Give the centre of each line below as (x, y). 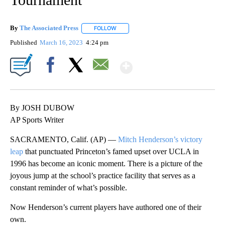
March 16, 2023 (62, 42)
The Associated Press (49, 28)
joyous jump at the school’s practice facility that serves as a (103, 175)
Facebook (52, 82)
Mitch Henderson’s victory (160, 139)
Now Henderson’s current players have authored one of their (106, 207)
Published (24, 42)
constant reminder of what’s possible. (69, 187)
